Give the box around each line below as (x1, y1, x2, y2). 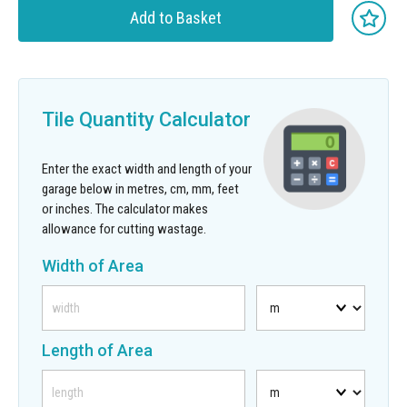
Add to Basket (130, 8, 222, 28)
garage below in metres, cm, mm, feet (42, 181, 239, 198)
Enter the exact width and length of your (42, 161, 252, 178)
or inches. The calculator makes (42, 201, 208, 218)
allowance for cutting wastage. (42, 221, 206, 238)
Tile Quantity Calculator (42, 108, 251, 132)
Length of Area (42, 341, 153, 361)
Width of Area (42, 256, 144, 276)
